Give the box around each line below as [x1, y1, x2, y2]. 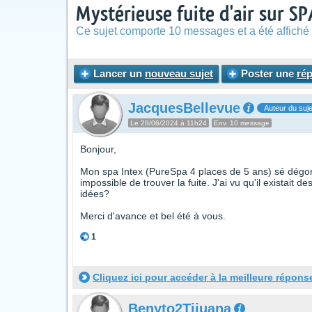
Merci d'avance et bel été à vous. [80, 210, 226, 221]
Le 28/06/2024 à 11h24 [130, 119, 207, 127]
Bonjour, [80, 143, 116, 155]
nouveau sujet [145, 68, 213, 79]
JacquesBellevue [128, 100, 240, 116]
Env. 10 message [214, 119, 270, 127]
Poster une [238, 68, 297, 79]
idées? [80, 188, 109, 199]
